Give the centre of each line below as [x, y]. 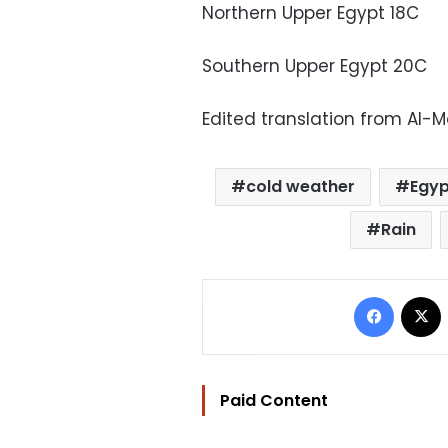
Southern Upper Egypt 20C [314, 66]
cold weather [301, 187]
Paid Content [274, 401]
